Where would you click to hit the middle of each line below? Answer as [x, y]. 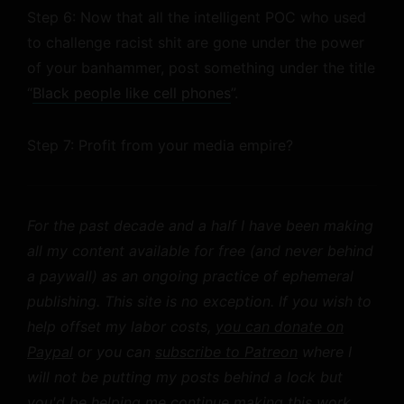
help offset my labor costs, [121, 326]
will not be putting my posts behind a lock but [185, 377]
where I [325, 352]
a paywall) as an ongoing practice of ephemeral [190, 276]
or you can [114, 352]
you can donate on [280, 326]
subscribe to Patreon [226, 352]
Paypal [50, 352]
